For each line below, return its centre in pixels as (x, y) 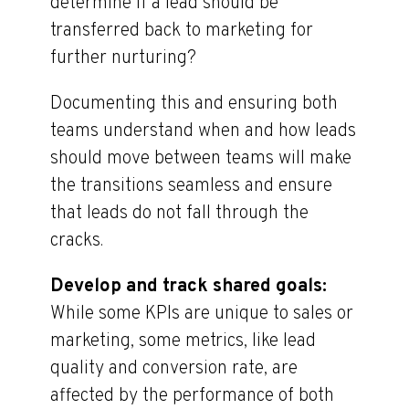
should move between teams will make (201, 159)
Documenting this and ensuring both (194, 104)
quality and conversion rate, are (174, 369)
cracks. (77, 241)
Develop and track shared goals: (189, 287)
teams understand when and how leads (203, 131)
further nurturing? (123, 58)
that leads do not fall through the (179, 214)
